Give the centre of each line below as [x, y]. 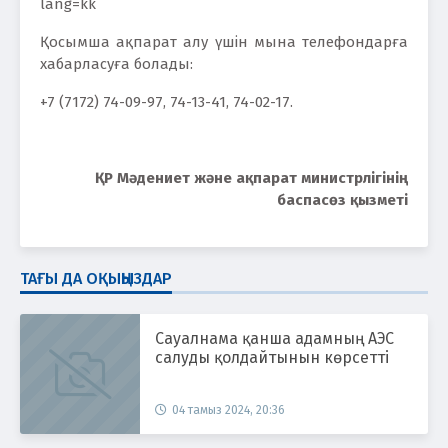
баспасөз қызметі [342, 199]
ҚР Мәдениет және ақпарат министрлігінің [251, 177]
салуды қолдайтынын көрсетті [272, 357]
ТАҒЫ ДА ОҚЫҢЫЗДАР [96, 278]
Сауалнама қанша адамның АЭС [274, 338]
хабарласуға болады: [116, 63]
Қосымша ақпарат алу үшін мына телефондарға [224, 41]
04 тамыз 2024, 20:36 [228, 409]
